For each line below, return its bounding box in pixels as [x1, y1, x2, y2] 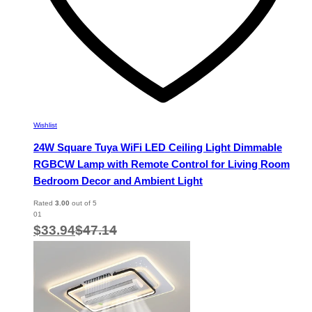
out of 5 [70, 199, 97, 208]
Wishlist [33, 120, 57, 129]
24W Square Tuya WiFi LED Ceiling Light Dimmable [33, 141, 282, 154]
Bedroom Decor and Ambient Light [33, 175, 203, 187]
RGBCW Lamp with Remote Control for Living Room [33, 158, 290, 171]
